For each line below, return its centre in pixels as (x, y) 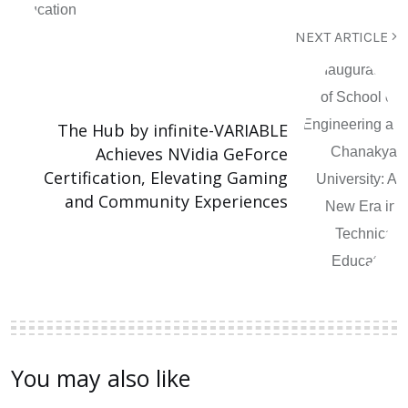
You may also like (101, 377)
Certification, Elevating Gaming (166, 177)
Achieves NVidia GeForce (192, 153)
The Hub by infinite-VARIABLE (173, 130)
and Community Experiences (176, 201)
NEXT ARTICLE (343, 36)
